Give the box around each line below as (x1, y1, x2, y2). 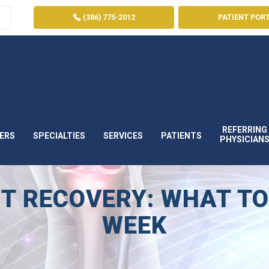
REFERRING (222, 124, 267, 134)
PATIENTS (161, 130, 202, 141)
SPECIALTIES (33, 130, 85, 141)
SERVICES (103, 130, 143, 141)
